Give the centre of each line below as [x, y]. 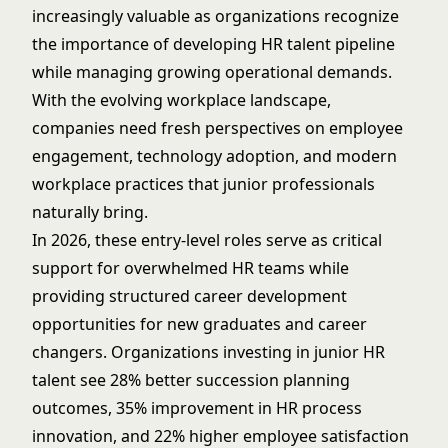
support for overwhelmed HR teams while [190, 268]
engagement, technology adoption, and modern [214, 156]
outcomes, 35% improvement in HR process [197, 408]
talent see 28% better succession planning [191, 380]
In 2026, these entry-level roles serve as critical [207, 240]
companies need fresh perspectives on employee [217, 128]
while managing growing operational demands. [212, 72]
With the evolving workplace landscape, [181, 100]
